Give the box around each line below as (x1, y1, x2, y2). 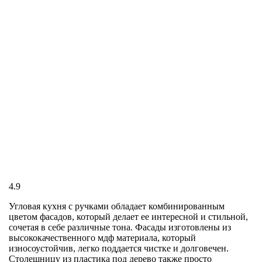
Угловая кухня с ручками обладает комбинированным (9, 201, 225, 212)
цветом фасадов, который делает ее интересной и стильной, (9, 212, 248, 222)
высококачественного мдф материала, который (9, 233, 196, 243)
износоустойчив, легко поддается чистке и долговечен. (9, 243, 229, 254)
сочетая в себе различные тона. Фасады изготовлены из (9, 222, 231, 233)
